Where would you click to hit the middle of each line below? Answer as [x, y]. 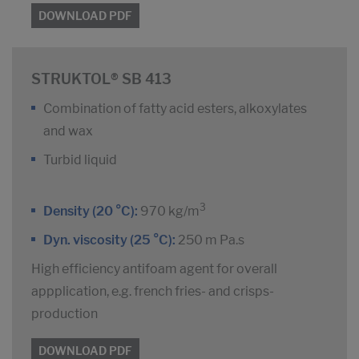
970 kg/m [169, 212]
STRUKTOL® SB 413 [101, 79]
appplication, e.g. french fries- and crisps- [153, 292]
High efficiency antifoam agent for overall [154, 269]
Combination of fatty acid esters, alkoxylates [175, 109]
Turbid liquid [80, 160]
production [65, 314]
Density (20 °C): [91, 212]
